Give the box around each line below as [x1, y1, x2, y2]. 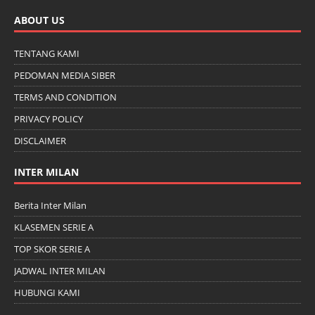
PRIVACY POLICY [14, 112, 83, 126]
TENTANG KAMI [14, 47, 79, 60]
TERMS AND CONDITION [14, 91, 117, 104]
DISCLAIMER [14, 134, 66, 148]
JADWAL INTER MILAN [14, 264, 105, 278]
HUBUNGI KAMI [14, 286, 80, 300]
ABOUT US [14, 13, 65, 27]
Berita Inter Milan [14, 199, 86, 212]
